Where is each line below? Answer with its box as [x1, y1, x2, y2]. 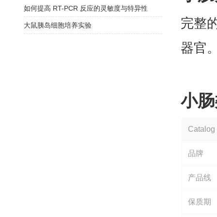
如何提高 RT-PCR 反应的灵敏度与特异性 [24, 4, 148, 12]
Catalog [187, 125, 215, 133]
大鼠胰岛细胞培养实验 [24, 21, 92, 29]
